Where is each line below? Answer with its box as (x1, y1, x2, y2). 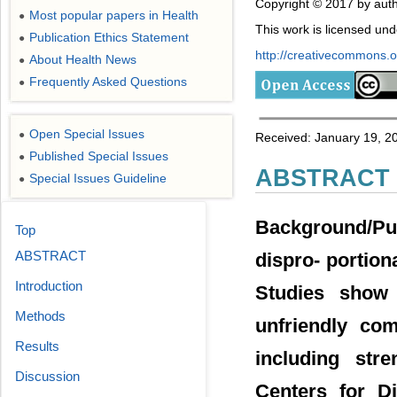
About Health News (29, 52, 136, 66)
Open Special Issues (29, 127, 144, 141)
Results (15, 339, 59, 354)
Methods (15, 308, 66, 323)
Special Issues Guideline (29, 171, 167, 185)
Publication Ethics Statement (29, 30, 189, 44)
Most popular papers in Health (29, 8, 198, 22)
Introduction (15, 278, 82, 293)
